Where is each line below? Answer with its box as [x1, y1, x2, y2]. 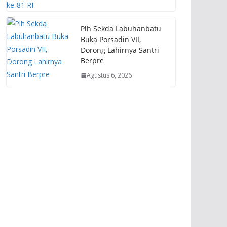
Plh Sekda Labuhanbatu [81, 24, 161, 33]
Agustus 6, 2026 [87, 71, 132, 80]
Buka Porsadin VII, [81, 34, 141, 44]
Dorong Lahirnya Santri [81, 45, 159, 55]
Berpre [81, 56, 104, 65]
